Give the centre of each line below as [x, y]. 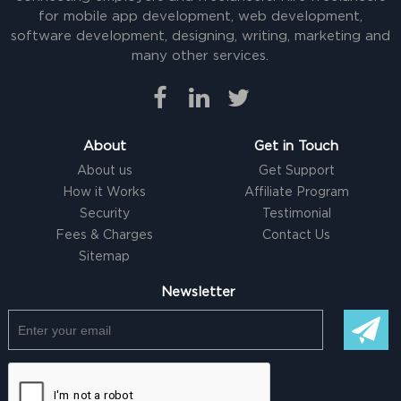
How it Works [105, 193]
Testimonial [296, 214]
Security [104, 214]
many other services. [200, 56]
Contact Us [297, 236]
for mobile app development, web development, [200, 17]
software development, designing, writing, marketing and [200, 37]
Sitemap [105, 257]
